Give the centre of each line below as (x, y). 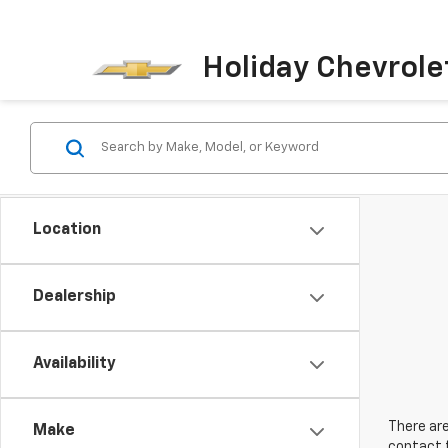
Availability (74, 364)
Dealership (74, 297)
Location (67, 230)
